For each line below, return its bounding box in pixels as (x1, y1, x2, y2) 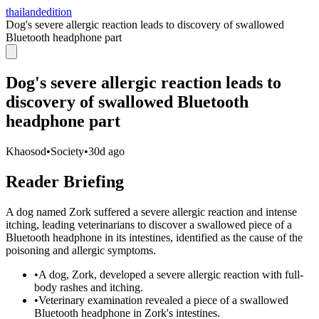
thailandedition (6, 6, 72, 18)
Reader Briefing (6, 172, 124, 191)
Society (51, 145, 84, 157)
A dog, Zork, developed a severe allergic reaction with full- (38, 268, 303, 281)
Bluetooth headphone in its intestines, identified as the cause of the (6, 231, 303, 244)
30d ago (88, 145, 125, 157)
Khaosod (6, 145, 46, 157)
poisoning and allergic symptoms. (6, 244, 156, 256)
